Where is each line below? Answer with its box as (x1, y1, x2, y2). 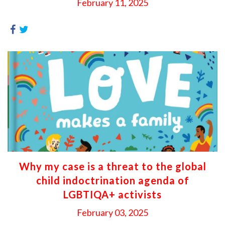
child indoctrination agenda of (36, 174, 189, 186)
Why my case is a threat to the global (19, 160, 206, 172)
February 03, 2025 (77, 207, 148, 218)
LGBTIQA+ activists (63, 188, 162, 200)
